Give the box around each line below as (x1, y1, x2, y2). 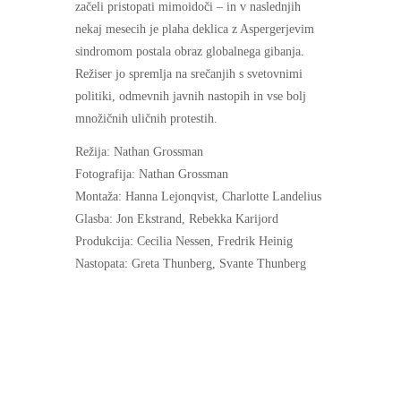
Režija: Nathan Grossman (75, 145, 203, 158)
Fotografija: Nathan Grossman (75, 167, 228, 181)
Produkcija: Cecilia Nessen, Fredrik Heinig (75, 235, 293, 248)
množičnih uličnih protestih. (75, 112, 218, 125)
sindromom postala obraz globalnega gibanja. (75, 45, 304, 58)
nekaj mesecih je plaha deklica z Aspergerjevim (75, 22, 314, 36)
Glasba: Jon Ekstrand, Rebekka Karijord (75, 212, 278, 226)
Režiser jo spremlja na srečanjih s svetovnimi (75, 67, 303, 81)
